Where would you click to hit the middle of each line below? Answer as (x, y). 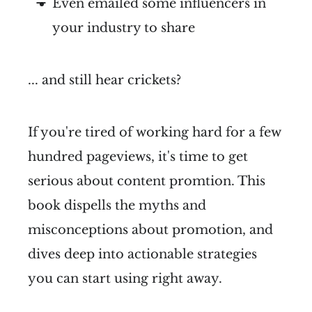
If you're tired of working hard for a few (155, 133)
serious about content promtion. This (147, 181)
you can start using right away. (125, 279)
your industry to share (124, 28)
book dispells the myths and (117, 206)
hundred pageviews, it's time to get (138, 157)
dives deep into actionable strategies (142, 255)
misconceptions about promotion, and (150, 230)
